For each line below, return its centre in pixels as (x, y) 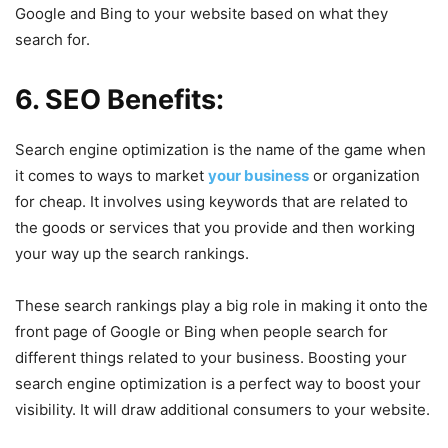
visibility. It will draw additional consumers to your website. (222, 409)
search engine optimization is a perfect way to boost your (218, 383)
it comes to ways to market (111, 175)
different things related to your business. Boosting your (211, 357)
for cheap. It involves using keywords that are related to (211, 201)
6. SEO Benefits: (119, 99)
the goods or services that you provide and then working (215, 227)
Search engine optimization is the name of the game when (220, 149)
